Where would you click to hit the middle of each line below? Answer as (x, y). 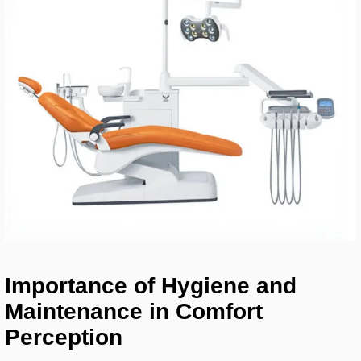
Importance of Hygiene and (151, 285)
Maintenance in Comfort (134, 311)
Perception (64, 337)
